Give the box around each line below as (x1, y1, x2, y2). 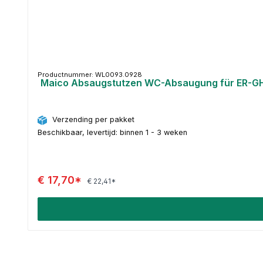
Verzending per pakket (52, 115, 134, 124)
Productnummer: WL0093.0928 (38, 70, 142, 79)
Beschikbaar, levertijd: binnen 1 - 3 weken (38, 127, 187, 137)
